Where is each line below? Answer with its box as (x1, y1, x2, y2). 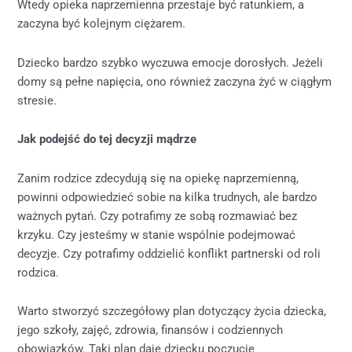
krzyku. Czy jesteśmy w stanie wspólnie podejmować (17, 227, 296, 242)
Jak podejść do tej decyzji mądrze (17, 132, 197, 147)
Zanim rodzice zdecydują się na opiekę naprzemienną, (17, 170, 299, 185)
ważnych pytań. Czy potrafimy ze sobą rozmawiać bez (17, 208, 298, 223)
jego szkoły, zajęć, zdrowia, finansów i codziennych (17, 323, 284, 338)
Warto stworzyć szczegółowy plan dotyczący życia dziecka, (17, 304, 327, 319)
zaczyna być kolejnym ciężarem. (17, 16, 186, 31)
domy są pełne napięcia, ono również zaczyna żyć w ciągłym (17, 74, 332, 89)
